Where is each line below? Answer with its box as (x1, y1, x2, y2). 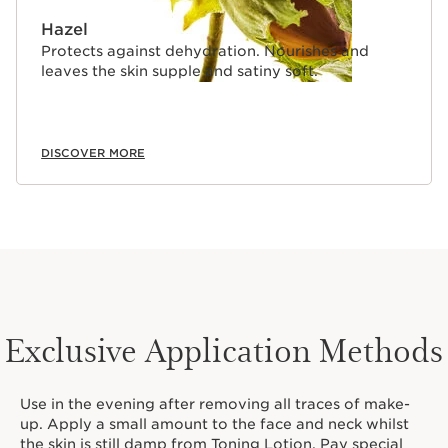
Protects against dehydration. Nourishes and (41, 43, 369, 60)
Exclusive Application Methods (5, 326, 443, 372)
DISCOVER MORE (41, 146, 145, 161)
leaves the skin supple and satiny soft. (41, 63, 318, 80)
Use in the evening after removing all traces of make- (20, 396, 410, 413)
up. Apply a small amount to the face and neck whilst (20, 416, 409, 433)
